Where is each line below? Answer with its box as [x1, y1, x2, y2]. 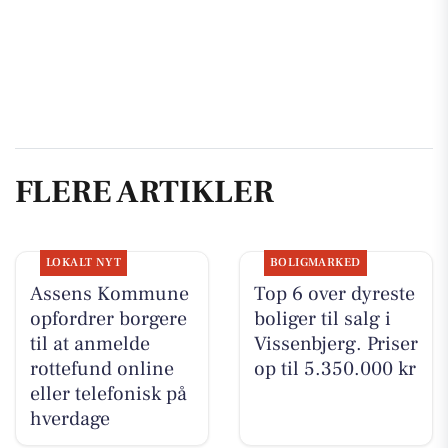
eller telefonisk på [29, 380, 187, 407]
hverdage [29, 405, 110, 432]
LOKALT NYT [45, 254, 122, 270]
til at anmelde [29, 330, 150, 357]
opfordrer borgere [29, 305, 187, 332]
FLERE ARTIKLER [15, 171, 274, 214]
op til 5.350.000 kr [253, 355, 416, 382]
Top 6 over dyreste [253, 280, 415, 307]
